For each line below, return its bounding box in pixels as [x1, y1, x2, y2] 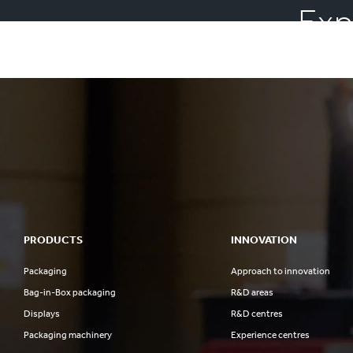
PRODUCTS [24, 233, 83, 247]
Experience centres [230, 329, 310, 340]
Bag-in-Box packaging [24, 287, 116, 298]
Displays [24, 308, 60, 319]
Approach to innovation [230, 266, 330, 277]
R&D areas [230, 287, 273, 298]
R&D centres [230, 308, 283, 319]
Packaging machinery [24, 329, 112, 340]
